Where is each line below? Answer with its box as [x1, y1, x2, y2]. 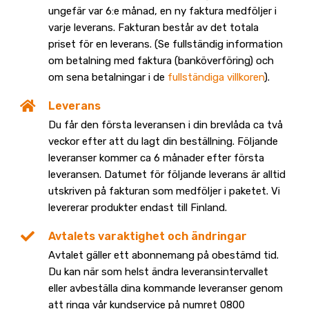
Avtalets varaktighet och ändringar [48, 230, 247, 243]
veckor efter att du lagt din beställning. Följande [48, 135, 278, 148]
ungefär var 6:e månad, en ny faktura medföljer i [48, 5, 277, 18]
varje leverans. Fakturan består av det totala [48, 21, 259, 34]
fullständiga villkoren [168, 71, 264, 84]
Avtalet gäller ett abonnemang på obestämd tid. [48, 249, 279, 262]
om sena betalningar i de [48, 71, 168, 84]
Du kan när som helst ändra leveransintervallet [48, 266, 268, 279]
